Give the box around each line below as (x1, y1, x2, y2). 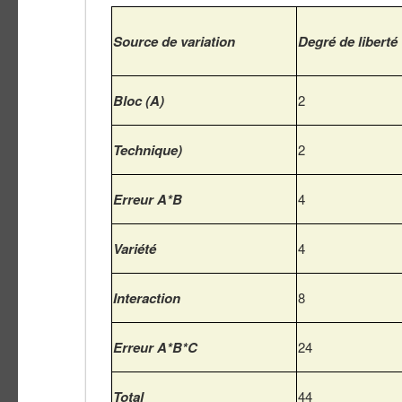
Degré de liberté (298, 31, 398, 52)
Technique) (113, 140, 182, 161)
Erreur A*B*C (113, 337, 197, 358)
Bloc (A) (113, 91, 164, 111)
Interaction (113, 288, 180, 309)
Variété (113, 239, 156, 259)
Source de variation (113, 31, 235, 52)
